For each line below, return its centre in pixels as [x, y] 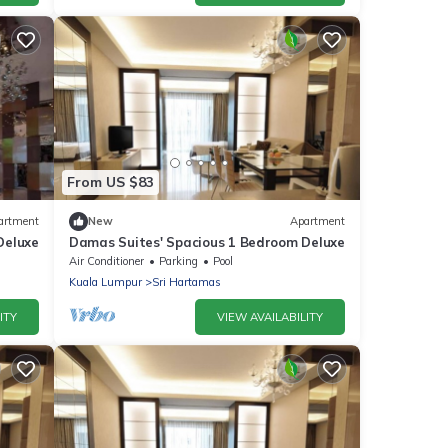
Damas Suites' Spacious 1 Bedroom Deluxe [207, 241]
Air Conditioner [106, 260]
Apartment [317, 221]
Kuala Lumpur [105, 281]
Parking [178, 260]
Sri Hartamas [186, 281]
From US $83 [110, 182]
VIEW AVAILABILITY [270, 316]
